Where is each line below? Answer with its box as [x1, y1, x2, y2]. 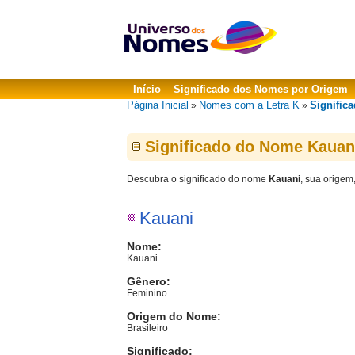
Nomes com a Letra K [199, 99, 300, 111]
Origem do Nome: [127, 310, 221, 323]
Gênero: [127, 275, 170, 288]
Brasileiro [127, 323, 168, 334]
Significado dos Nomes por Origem [174, 83, 348, 95]
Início [133, 83, 161, 95]
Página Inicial [127, 99, 189, 111]
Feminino [127, 288, 167, 299]
